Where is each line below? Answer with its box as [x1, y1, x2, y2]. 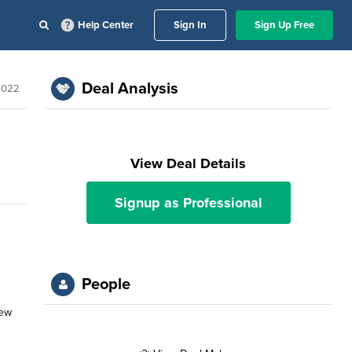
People [82, 275, 131, 294]
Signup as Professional [114, 194, 262, 211]
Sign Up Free [255, 19, 314, 31]
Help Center [78, 19, 134, 31]
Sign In [174, 19, 207, 31]
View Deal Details [130, 155, 247, 172]
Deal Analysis [82, 79, 179, 98]
